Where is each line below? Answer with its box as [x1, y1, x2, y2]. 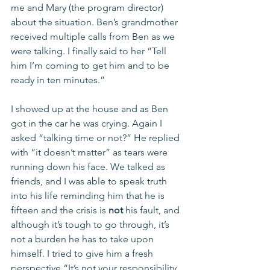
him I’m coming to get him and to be [11, 60, 172, 72]
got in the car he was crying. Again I [11, 118, 165, 130]
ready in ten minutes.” [11, 74, 107, 86]
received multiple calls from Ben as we [11, 31, 177, 43]
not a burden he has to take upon [11, 233, 156, 245]
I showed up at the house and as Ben [11, 103, 171, 115]
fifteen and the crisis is [11, 204, 108, 216]
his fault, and [123, 204, 182, 216]
